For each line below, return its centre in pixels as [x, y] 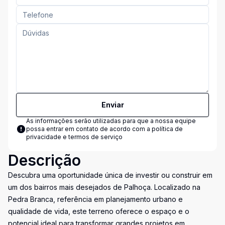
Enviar [113, 105]
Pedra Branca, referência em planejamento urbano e [95, 199]
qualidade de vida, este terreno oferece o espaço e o [99, 211]
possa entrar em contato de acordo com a [89, 129]
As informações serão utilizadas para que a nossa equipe [111, 121]
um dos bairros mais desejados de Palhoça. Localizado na [104, 187]
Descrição [44, 160]
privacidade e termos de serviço [74, 137]
